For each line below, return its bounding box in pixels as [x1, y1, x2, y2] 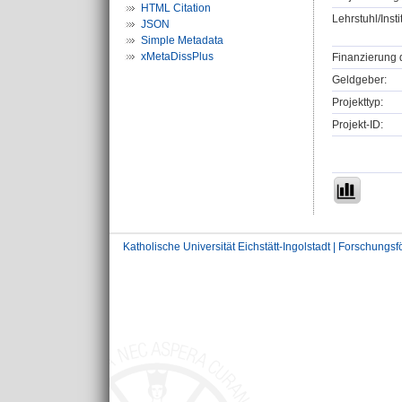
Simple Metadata [141, 34, 223, 47]
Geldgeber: [332, 74, 387, 87]
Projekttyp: [332, 96, 383, 109]
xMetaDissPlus [141, 50, 214, 63]
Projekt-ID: [332, 118, 383, 132]
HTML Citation [141, 2, 211, 14]
